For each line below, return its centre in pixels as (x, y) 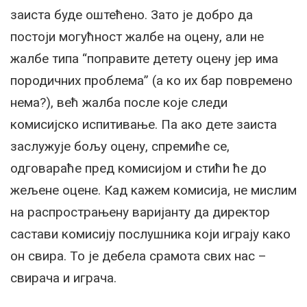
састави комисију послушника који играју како (150, 234)
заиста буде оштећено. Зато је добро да (132, 15)
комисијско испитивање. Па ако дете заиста (144, 125)
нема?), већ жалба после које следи (119, 103)
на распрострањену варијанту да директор (140, 212)
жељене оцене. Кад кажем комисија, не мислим (153, 191)
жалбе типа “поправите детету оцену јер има (144, 59)
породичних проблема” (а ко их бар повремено (151, 81)
